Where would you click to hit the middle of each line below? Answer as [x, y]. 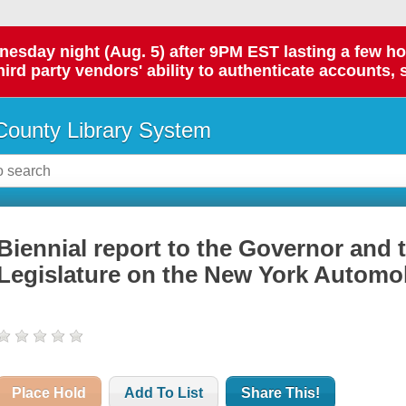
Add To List [164, 393]
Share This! [281, 393]
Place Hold [49, 393]
